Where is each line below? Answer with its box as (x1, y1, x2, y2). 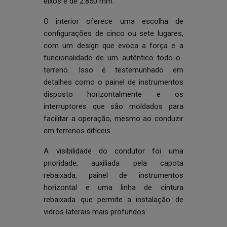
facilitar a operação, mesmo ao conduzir (44, 114, 183, 123)
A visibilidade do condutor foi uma (44, 146, 183, 156)
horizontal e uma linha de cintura (44, 183, 183, 192)
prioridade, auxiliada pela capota (44, 159, 183, 168)
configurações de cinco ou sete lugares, (44, 29, 183, 38)
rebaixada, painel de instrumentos (44, 171, 183, 180)
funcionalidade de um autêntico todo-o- (44, 53, 183, 62)
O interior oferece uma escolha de (44, 17, 183, 26)
